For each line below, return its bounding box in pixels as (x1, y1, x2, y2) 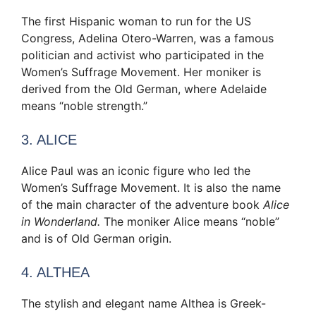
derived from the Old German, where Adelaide (21, 82, 267, 97)
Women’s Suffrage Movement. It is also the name (21, 181, 281, 195)
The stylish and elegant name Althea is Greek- (21, 296, 266, 311)
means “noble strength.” (21, 99, 147, 114)
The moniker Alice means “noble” (100, 214, 279, 229)
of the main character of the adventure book (21, 197, 263, 212)
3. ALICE (21, 132, 77, 148)
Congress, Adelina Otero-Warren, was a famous (21, 31, 274, 46)
